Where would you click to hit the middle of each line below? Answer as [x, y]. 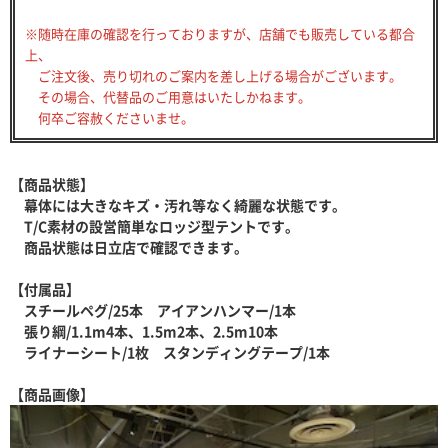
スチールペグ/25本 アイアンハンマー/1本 [160, 309]
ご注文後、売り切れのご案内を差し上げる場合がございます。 [213, 75]
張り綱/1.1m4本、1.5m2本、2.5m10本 [151, 330]
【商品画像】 [52, 393]
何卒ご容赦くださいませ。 [109, 117]
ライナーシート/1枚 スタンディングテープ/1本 [170, 351]
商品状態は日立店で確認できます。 [129, 246]
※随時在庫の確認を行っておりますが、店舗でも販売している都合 [220, 33]
